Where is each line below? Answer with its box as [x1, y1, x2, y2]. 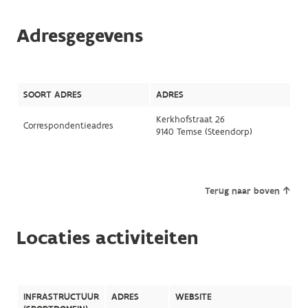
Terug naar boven [205, 185, 280, 198]
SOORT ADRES [23, 89, 82, 102]
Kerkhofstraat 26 [155, 113, 225, 126]
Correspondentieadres [23, 120, 113, 133]
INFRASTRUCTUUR [23, 291, 99, 304]
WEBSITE [175, 291, 212, 304]
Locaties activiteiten [16, 225, 199, 252]
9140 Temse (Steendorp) [155, 126, 252, 139]
